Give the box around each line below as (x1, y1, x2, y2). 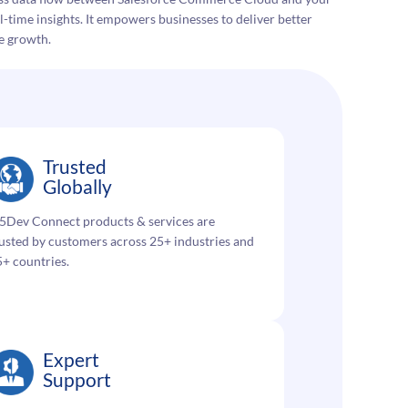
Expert (42, 348, 99, 372)
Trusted (42, 155, 107, 178)
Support (42, 368, 111, 392)
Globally (42, 175, 112, 199)
